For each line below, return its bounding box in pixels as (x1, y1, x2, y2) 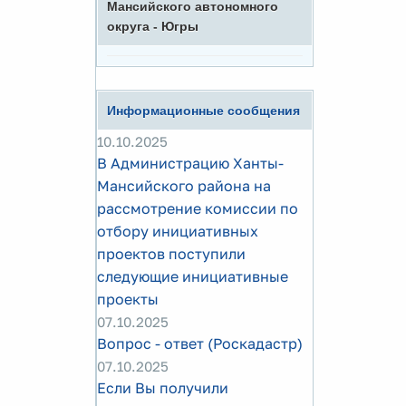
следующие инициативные (97, 267, 288, 285)
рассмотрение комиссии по (97, 199, 298, 217)
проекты (97, 290, 159, 308)
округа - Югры (107, 19, 198, 34)
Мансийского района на (97, 177, 271, 195)
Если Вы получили (97, 379, 228, 397)
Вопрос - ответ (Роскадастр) (97, 334, 303, 353)
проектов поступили (97, 245, 246, 263)
